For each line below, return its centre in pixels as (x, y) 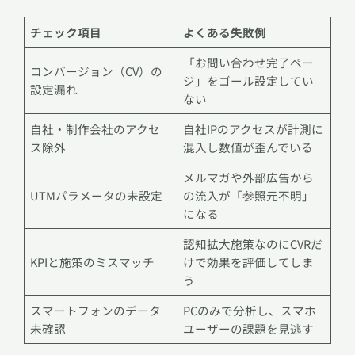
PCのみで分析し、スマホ (250, 311)
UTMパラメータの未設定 (97, 196)
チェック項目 (66, 32)
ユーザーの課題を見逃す (249, 329)
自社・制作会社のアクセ (95, 129)
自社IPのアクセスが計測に (254, 129)
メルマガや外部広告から (249, 177)
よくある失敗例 (225, 32)
